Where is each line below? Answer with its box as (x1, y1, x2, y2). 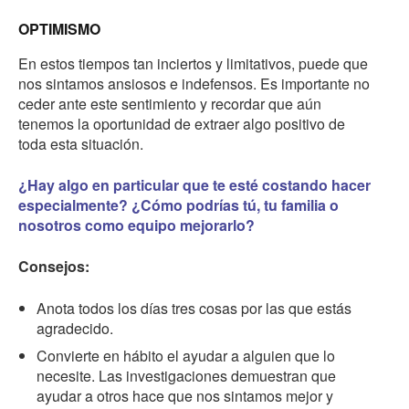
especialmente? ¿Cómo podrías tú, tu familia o (18, 194, 339, 216)
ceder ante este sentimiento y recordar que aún (18, 93, 321, 115)
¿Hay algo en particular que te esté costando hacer (18, 174, 371, 196)
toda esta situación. (18, 133, 143, 155)
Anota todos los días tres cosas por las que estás (37, 298, 351, 320)
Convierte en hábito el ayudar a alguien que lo (37, 345, 335, 367)
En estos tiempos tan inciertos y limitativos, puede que (18, 53, 368, 75)
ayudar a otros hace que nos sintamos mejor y (37, 385, 333, 407)
